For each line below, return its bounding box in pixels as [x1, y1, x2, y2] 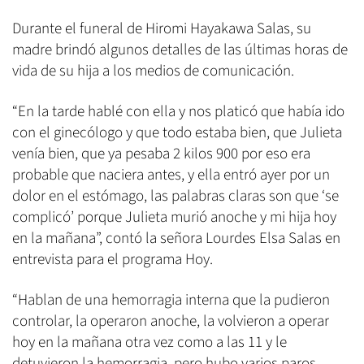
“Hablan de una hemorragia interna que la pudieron [12, 289, 330, 312]
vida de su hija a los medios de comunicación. [12, 60, 294, 83]
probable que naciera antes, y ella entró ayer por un [12, 164, 330, 187]
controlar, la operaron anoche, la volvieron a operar [12, 310, 329, 333]
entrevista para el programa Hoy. [12, 249, 213, 271]
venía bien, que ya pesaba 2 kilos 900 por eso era [12, 143, 310, 166]
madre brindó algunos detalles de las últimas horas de [12, 39, 348, 62]
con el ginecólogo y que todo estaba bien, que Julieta [12, 122, 342, 145]
